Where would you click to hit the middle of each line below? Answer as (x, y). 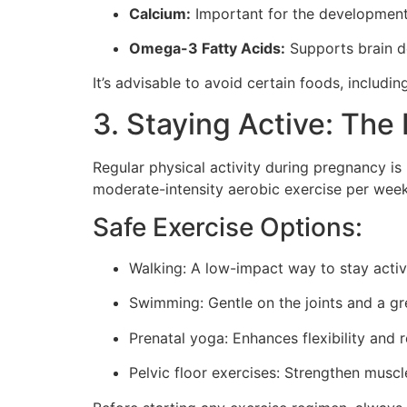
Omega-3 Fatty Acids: (207, 48)
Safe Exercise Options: (228, 228)
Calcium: (160, 13)
